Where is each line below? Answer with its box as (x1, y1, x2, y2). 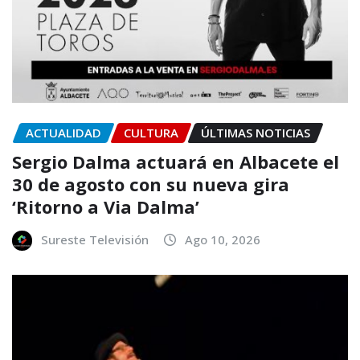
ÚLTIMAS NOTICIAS (201, 124, 310, 141)
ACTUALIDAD (26, 124, 101, 141)
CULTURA (124, 124, 178, 141)
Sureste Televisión (41, 231, 149, 248)
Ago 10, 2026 (185, 231, 260, 248)
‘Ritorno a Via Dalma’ (12, 194, 199, 219)
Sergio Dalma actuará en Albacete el (12, 149, 339, 174)
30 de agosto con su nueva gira (12, 172, 289, 197)
